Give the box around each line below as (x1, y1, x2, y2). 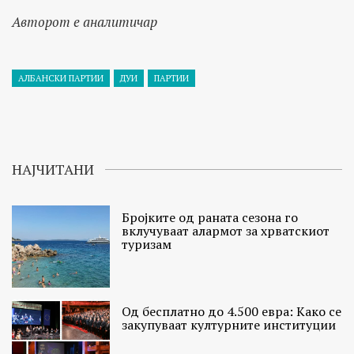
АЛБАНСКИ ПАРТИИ (18, 72, 104, 84)
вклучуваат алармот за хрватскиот (122, 221, 330, 239)
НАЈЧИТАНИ (12, 159, 94, 179)
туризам (122, 235, 172, 253)
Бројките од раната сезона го (122, 208, 299, 226)
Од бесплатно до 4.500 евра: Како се (122, 303, 342, 321)
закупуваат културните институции (122, 316, 337, 334)
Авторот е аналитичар (12, 12, 160, 31)
